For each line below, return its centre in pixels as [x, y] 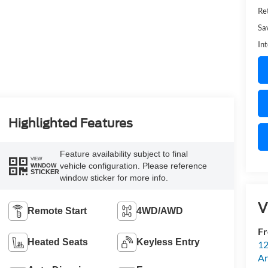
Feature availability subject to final [124, 153]
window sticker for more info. [114, 177]
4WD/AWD [160, 211]
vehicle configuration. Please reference [133, 165]
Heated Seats [57, 242]
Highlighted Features [70, 123]
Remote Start [57, 211]
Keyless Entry [168, 242]
